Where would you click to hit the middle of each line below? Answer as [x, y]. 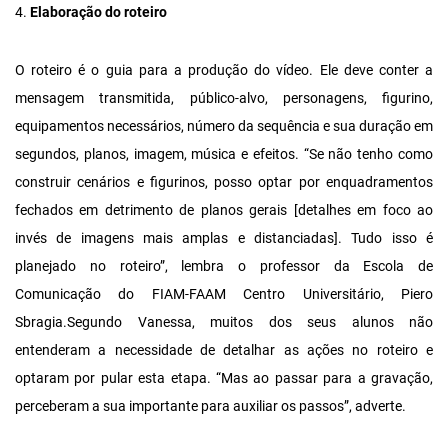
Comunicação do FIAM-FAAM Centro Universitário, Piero [224, 294]
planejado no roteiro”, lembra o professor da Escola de [224, 266]
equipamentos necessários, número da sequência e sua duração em [224, 126]
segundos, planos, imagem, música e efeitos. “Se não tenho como [224, 154]
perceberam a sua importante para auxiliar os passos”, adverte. [210, 406]
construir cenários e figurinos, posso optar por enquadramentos [224, 182]
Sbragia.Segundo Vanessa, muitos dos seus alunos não [224, 322]
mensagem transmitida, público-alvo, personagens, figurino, [224, 98]
